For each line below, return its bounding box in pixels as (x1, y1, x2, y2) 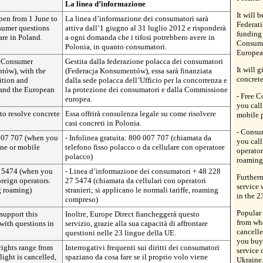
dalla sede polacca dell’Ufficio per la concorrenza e (65, 75, 227, 85)
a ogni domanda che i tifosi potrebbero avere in (65, 32, 215, 42)
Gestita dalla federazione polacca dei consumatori (65, 56, 223, 66)
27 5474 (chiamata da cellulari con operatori (65, 176, 206, 185)
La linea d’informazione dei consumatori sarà (65, 14, 208, 23)
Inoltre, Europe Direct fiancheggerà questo (65, 209, 200, 218)
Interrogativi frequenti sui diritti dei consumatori (65, 242, 220, 252)
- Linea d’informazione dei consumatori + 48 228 (65, 166, 221, 176)
